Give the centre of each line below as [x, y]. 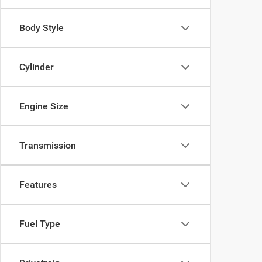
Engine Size [44, 106]
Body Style [42, 28]
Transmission [48, 145]
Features [38, 185]
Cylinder [37, 67]
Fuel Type [40, 224]
